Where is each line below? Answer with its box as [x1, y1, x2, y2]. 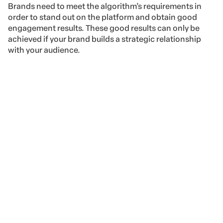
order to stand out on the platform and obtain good [8, 12, 197, 22]
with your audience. [8, 45, 80, 55]
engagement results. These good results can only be [8, 23, 200, 33]
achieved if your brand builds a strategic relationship [8, 34, 201, 44]
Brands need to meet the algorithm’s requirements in [8, 1, 202, 11]
